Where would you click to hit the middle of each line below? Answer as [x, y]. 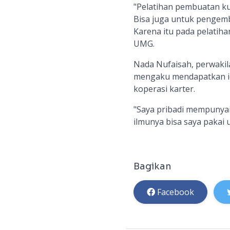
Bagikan [152, 167]
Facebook [175, 192]
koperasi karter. [164, 89]
